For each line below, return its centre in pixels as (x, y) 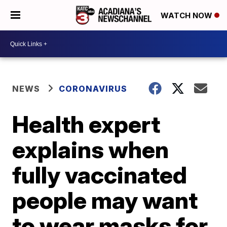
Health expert (86, 124)
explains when (91, 149)
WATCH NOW (187, 16)
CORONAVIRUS (93, 89)
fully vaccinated (100, 175)
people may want (105, 200)
